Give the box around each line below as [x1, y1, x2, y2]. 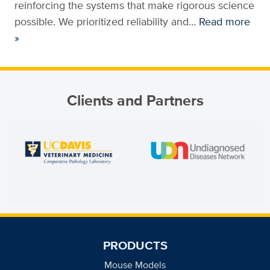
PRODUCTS [102, 236, 168, 255]
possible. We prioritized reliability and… [14, 14, 199, 30]
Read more [199, 14, 250, 30]
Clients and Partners [66, 89, 204, 112]
